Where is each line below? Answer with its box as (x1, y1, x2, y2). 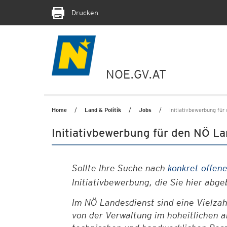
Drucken (69, 9, 98, 17)
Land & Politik (85, 106, 121, 113)
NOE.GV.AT (106, 67, 166, 82)
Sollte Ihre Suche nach (72, 163, 168, 173)
